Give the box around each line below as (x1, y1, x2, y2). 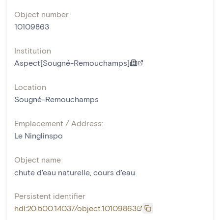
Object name (14, 155, 61, 164)
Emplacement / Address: (14, 118, 103, 128)
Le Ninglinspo (14, 131, 63, 140)
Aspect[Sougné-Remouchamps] (14, 58, 130, 67)
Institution (14, 46, 51, 55)
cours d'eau (93, 167, 135, 177)
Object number (14, 9, 69, 19)
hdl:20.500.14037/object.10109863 (14, 203, 137, 213)
